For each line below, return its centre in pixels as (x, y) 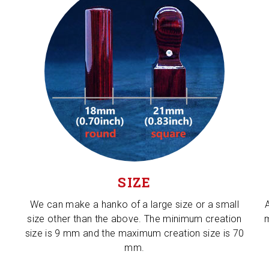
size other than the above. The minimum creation (134, 219)
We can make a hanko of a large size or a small (134, 204)
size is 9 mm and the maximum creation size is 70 (134, 233)
